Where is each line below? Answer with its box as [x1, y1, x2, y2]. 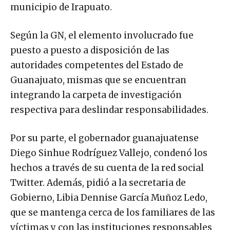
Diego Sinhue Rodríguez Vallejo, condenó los [10, 147, 207, 159]
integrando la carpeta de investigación [10, 89, 182, 101]
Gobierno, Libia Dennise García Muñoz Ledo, [10, 192, 207, 204]
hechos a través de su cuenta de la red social [10, 162, 204, 174]
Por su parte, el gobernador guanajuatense [10, 132, 199, 144]
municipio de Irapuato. [10, 2, 112, 13]
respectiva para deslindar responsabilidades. [10, 104, 208, 116]
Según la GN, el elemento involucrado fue [10, 30, 194, 42]
